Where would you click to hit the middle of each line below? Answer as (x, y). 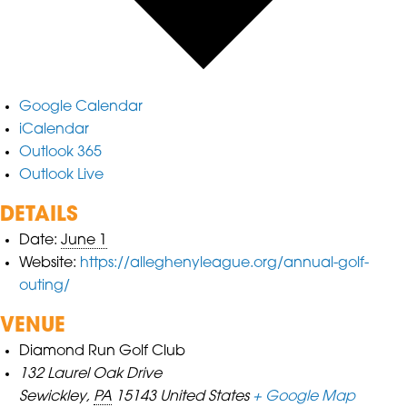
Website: (48, 263)
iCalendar (55, 129)
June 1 (84, 240)
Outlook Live (62, 175)
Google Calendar (81, 107)
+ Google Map (304, 397)
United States (205, 397)
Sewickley (53, 397)
